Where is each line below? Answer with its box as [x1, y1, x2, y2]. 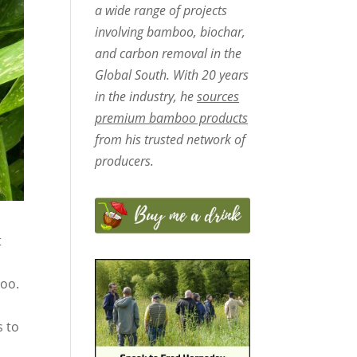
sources [197, 88, 240, 106]
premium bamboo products [95, 109, 249, 127]
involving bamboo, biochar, [95, 23, 246, 41]
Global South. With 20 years [95, 66, 249, 84]
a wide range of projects [95, 2, 228, 20]
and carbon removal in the [95, 45, 242, 63]
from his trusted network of [95, 131, 246, 149]
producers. [95, 152, 155, 171]
